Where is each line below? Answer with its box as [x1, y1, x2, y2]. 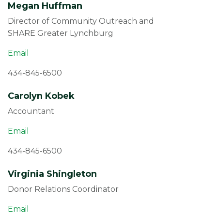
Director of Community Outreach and [8, 16, 154, 26]
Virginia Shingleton [8, 169, 97, 179]
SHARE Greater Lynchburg [8, 29, 113, 38]
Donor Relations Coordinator [8, 185, 121, 194]
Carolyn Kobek [8, 91, 75, 101]
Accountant [8, 107, 54, 116]
